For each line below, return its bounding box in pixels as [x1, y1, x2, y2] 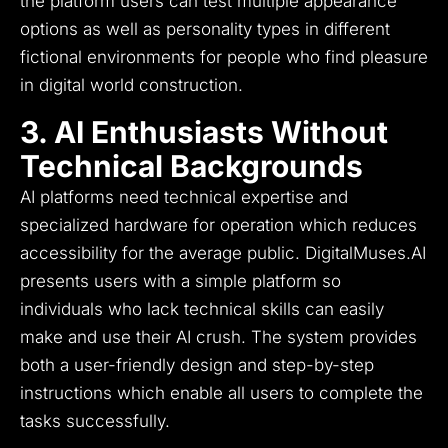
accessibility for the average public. [20, 243, 300, 264]
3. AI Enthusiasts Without [20, 114, 388, 151]
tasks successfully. [20, 411, 170, 432]
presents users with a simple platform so [20, 271, 341, 292]
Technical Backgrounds [20, 148, 363, 185]
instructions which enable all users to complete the [20, 383, 423, 404]
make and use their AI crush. [20, 327, 246, 348]
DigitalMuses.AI [305, 243, 426, 264]
